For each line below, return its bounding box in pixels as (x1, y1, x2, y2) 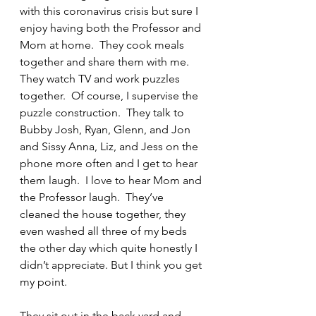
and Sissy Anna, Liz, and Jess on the (20, 140, 201, 153)
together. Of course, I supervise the (20, 89, 201, 102)
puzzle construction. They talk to (20, 106, 187, 119)
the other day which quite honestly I (20, 241, 200, 255)
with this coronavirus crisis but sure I (20, 4, 201, 18)
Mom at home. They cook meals (20, 38, 187, 51)
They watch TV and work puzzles (20, 72, 183, 85)
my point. (20, 275, 67, 288)
